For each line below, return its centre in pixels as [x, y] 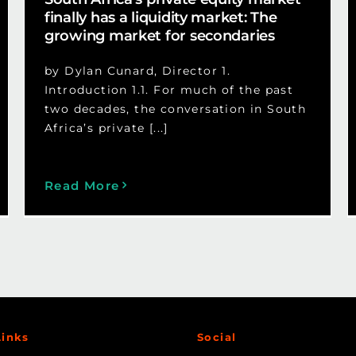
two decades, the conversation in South [175, 108]
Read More [82, 185]
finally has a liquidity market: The [161, 17]
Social [217, 337]
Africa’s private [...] [106, 128]
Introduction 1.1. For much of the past [169, 89]
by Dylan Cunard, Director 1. [137, 70]
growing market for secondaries [159, 35]
